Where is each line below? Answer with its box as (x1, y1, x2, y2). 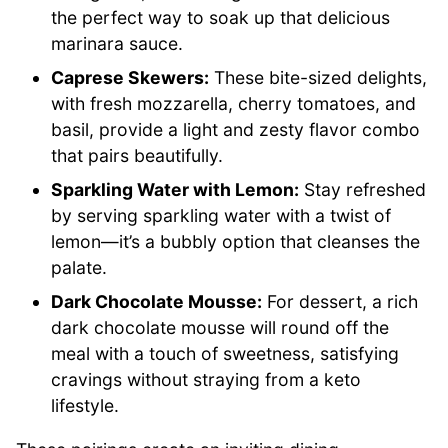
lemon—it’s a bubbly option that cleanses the (51, 231, 421, 253)
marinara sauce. (51, 33, 184, 55)
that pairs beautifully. (51, 145, 224, 167)
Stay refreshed (299, 179, 427, 201)
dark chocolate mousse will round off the (51, 317, 390, 339)
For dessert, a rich (262, 291, 419, 313)
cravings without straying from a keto (51, 369, 362, 391)
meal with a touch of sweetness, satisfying (51, 343, 400, 365)
